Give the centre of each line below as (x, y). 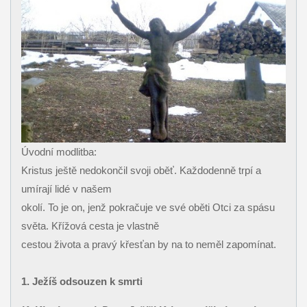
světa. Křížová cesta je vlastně (90, 225)
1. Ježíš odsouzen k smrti (82, 281)
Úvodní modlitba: (59, 151)
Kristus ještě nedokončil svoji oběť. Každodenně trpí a (141, 170)
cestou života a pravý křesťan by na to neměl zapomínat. (148, 244)
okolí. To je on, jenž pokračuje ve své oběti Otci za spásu (148, 207)
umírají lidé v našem (66, 188)
